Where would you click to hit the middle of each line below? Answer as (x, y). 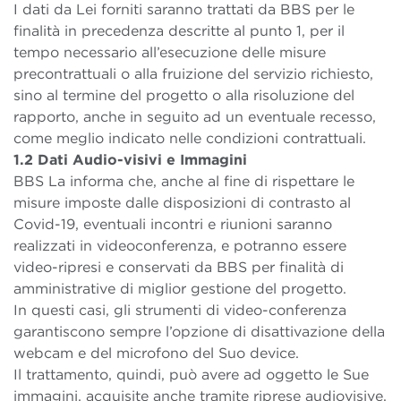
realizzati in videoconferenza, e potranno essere (180, 246)
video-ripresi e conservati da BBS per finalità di (179, 268)
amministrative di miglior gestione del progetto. (180, 289)
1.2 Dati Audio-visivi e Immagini (130, 160)
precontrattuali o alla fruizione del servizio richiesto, (193, 74)
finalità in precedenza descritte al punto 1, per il (179, 31)
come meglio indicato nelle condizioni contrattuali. (190, 139)
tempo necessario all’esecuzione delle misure (170, 53)
